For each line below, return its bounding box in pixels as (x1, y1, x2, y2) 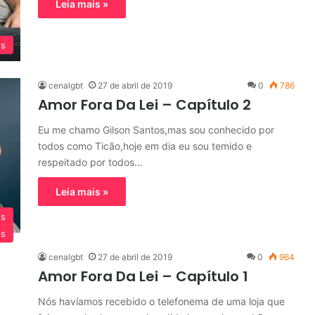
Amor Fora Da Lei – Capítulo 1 (38, 266, 248, 286)
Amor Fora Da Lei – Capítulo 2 (38, 95, 251, 115)
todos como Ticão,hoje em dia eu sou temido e (38, 140, 252, 152)
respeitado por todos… (38, 156, 143, 168)
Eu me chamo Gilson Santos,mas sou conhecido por (38, 124, 274, 136)
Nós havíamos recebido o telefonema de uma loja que (38, 295, 285, 307)
